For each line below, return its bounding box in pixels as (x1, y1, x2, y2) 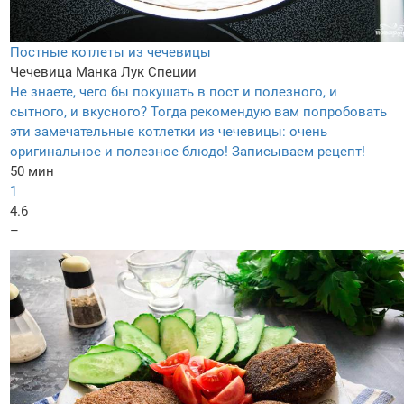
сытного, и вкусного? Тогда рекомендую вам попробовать (10, 104, 387, 121)
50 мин (10, 163, 54, 180)
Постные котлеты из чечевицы (10, 44, 211, 61)
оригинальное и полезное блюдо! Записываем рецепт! (10, 143, 365, 161)
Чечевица (10, 64, 72, 81)
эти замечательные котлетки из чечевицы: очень (10, 124, 327, 141)
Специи (148, 64, 197, 81)
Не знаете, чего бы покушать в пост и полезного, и (10, 84, 337, 101)
